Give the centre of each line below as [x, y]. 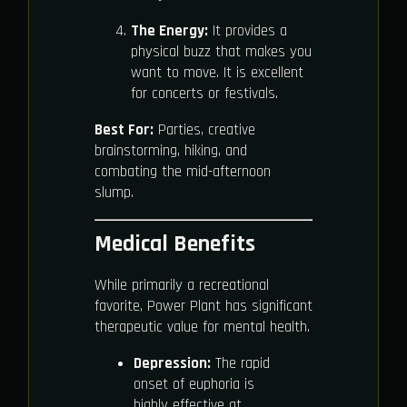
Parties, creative [204, 129]
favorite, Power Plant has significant [203, 306]
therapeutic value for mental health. [202, 327]
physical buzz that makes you [221, 51]
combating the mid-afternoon [183, 171]
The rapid [240, 363]
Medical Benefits [175, 244]
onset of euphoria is [194, 384]
